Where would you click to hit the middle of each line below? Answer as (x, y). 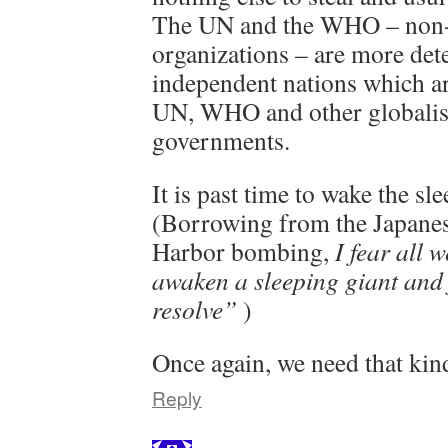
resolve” (194, 309)
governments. (221, 140)
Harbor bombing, (243, 251)
